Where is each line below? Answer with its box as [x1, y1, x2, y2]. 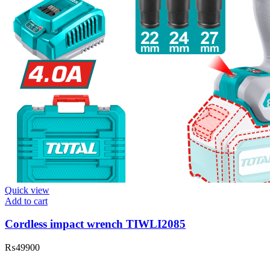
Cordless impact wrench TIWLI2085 [5, 218, 186, 231]
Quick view [5, 184, 49, 195]
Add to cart [5, 195, 48, 206]
